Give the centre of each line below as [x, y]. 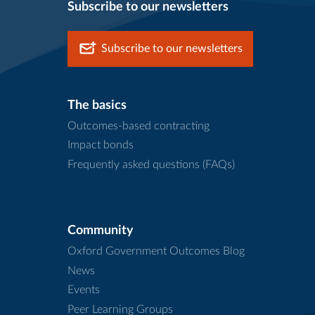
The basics [97, 105]
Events [84, 290]
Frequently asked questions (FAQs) [151, 165]
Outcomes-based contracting [139, 126]
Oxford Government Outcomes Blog [156, 251]
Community [101, 231]
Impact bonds [101, 145]
